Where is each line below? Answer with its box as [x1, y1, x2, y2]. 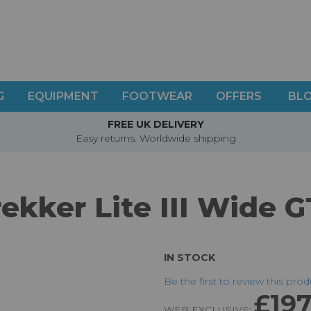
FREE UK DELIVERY [107, 118, 204, 131]
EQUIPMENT [28, 90, 99, 103]
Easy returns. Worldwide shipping [75, 132, 236, 145]
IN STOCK [164, 251, 216, 264]
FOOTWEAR [122, 90, 192, 103]
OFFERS [216, 90, 262, 103]
